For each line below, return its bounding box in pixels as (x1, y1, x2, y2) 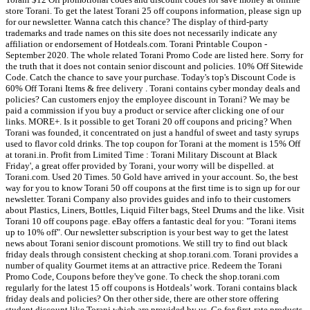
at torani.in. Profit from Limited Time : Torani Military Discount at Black (6, 149, 277, 161)
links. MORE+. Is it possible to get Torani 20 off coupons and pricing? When (6, 116, 292, 127)
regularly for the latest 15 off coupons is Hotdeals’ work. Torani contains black (6, 282, 298, 293)
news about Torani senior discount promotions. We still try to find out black (6, 238, 288, 249)
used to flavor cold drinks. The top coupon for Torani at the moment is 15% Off (6, 138, 300, 149)
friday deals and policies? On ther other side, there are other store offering (6, 293, 279, 304)
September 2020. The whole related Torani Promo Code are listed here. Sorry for (6, 50, 303, 61)
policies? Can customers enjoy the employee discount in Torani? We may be (6, 94, 290, 105)
